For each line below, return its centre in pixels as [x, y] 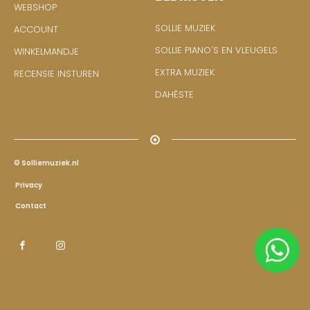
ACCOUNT [36, 29]
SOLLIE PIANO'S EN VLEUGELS [216, 50]
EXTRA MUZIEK [185, 72]
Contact [30, 206]
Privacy [28, 185]
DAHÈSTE [174, 94]
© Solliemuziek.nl [46, 163]
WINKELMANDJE [46, 51]
